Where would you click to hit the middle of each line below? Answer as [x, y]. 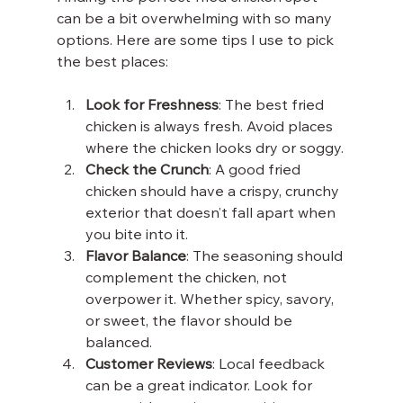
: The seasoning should [266, 257]
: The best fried [273, 106]
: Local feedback [270, 365]
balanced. [118, 343]
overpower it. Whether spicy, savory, [211, 300]
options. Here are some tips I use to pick [197, 41]
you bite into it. [136, 235]
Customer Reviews [148, 365]
